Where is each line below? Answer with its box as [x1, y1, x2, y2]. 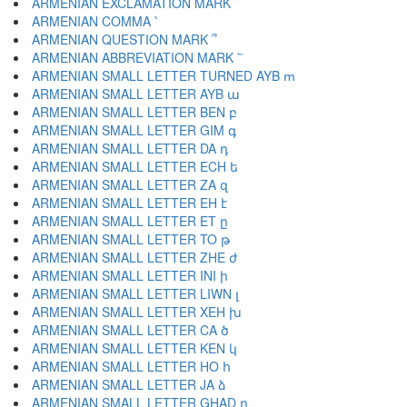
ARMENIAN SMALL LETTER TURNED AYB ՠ [32, 66, 295, 84]
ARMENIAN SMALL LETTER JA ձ [32, 375, 226, 393]
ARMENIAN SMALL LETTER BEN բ [32, 103, 237, 121]
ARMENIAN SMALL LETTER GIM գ [32, 121, 236, 139]
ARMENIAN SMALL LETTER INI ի [32, 266, 228, 284]
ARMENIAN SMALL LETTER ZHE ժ [32, 248, 237, 266]
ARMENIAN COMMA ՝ [32, 12, 157, 30]
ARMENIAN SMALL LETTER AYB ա [32, 84, 240, 103]
